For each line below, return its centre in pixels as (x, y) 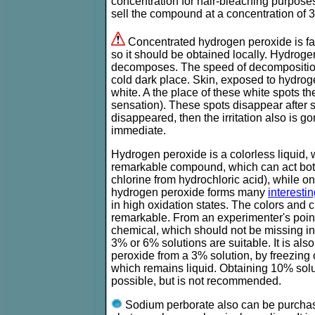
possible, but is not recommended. (196, 281)
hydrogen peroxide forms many (189, 192)
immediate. (139, 130)
